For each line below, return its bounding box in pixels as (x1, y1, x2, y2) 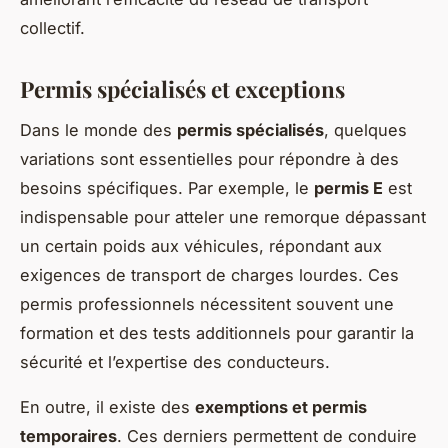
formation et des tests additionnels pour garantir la (20, 322, 414, 343)
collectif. (20, 17, 85, 38)
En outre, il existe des (20, 396, 195, 417)
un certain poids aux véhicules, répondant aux (20, 235, 382, 256)
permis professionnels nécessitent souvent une (20, 293, 394, 314)
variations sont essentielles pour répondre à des (20, 148, 399, 169)
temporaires (20, 425, 117, 446)
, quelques (324, 119, 407, 140)
